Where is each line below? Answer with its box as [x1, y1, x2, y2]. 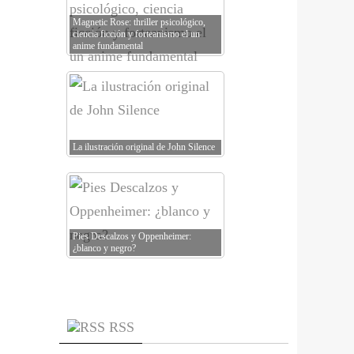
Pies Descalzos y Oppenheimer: [73, 231, 191, 242]
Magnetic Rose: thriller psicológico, [73, 17, 205, 28]
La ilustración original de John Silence [73, 141, 215, 153]
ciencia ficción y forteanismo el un [73, 28, 200, 40]
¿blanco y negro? [73, 243, 136, 254]
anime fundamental [73, 40, 143, 51]
